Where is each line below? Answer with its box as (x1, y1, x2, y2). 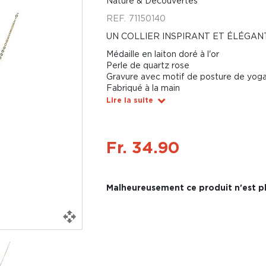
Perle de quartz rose (106, 61, 189, 69)
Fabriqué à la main (106, 83, 180, 92)
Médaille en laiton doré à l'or (106, 49, 219, 58)
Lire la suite (106, 96, 153, 104)
